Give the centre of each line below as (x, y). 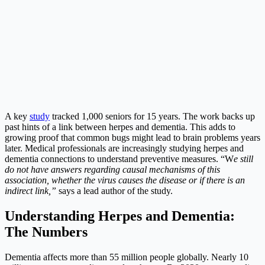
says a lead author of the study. (114, 191)
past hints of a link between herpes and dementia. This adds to (120, 127)
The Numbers (46, 232)
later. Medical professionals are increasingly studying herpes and (124, 148)
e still (243, 159)
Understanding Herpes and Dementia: (120, 216)
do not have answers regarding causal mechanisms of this (112, 170)
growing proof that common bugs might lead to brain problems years (132, 138)
